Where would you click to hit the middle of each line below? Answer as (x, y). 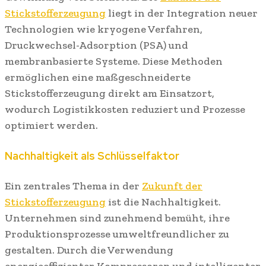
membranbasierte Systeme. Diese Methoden (114, 61)
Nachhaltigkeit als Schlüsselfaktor (92, 156)
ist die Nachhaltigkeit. (163, 202)
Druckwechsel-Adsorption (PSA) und (96, 45)
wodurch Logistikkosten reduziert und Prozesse (125, 110)
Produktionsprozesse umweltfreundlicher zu (117, 234)
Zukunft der (172, 186)
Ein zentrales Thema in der (73, 186)
